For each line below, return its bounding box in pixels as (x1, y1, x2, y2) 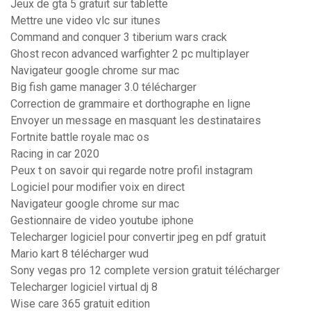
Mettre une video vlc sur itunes (10, 14, 160, 28)
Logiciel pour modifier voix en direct (10, 180, 185, 194)
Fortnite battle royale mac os (10, 131, 149, 144)
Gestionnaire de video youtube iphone (10, 214, 194, 228)
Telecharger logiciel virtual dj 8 (10, 280, 158, 294)
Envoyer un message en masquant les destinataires (10, 114, 261, 128)
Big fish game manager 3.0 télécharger (10, 81, 196, 94)
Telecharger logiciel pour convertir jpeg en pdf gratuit (10, 230, 266, 244)
